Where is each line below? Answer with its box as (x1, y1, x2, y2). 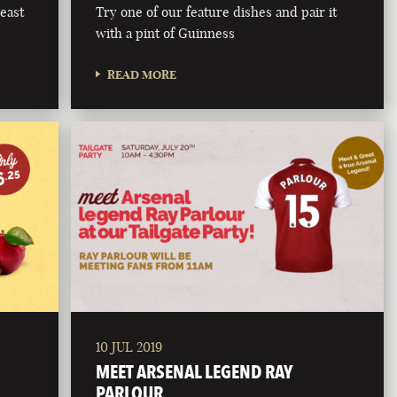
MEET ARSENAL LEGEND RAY (96, 360, 292, 383)
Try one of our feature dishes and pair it (96, 3, 338, 20)
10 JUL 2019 (96, 338, 163, 355)
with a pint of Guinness (96, 24, 236, 42)
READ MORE (107, 66, 177, 82)
